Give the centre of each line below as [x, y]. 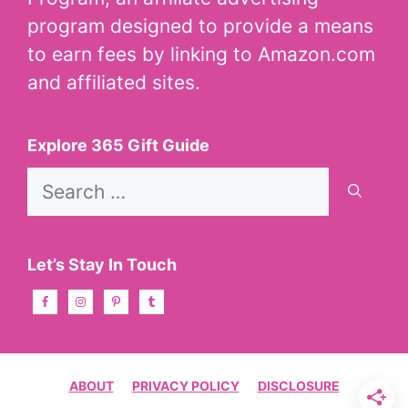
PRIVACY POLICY [185, 386]
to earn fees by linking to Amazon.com [201, 55]
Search [58, 181]
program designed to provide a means [200, 26]
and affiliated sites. [114, 83]
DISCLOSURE [298, 386]
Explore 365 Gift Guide [118, 146]
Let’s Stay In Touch [102, 265]
